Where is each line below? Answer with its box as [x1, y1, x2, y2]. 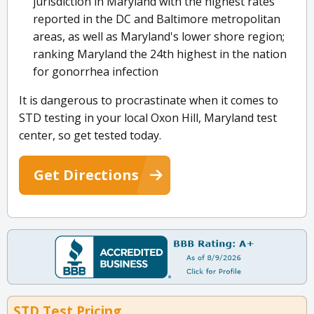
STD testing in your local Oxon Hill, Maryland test [19, 110, 277, 126]
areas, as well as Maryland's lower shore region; [33, 29, 285, 45]
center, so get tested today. [19, 128, 161, 144]
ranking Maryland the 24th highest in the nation [33, 46, 287, 62]
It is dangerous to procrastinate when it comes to [19, 93, 278, 109]
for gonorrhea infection [33, 64, 158, 80]
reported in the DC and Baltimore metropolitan [33, 11, 280, 27]
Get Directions [34, 165, 139, 185]
